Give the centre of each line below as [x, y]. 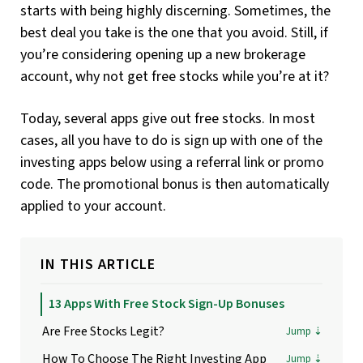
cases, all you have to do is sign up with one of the [171, 141]
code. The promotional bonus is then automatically [175, 185]
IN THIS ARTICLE [98, 265]
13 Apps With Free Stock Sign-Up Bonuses [167, 304]
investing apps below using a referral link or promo [172, 163]
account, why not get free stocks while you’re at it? [175, 77]
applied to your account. [93, 207]
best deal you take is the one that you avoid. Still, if [174, 33]
